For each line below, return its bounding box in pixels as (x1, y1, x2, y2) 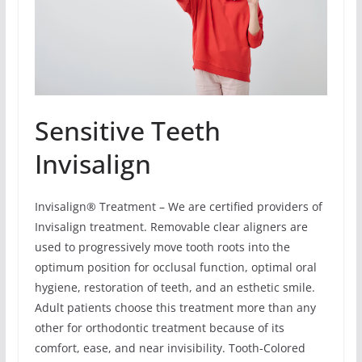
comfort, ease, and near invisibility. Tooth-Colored (34, 339, 305, 356)
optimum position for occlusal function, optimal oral (34, 259, 317, 275)
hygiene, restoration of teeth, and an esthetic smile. (34, 279, 315, 295)
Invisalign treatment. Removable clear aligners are (34, 218, 308, 234)
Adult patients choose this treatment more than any (34, 299, 316, 315)
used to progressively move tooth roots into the (34, 238, 290, 255)
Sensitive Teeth (34, 112, 221, 148)
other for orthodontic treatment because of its (34, 319, 284, 335)
